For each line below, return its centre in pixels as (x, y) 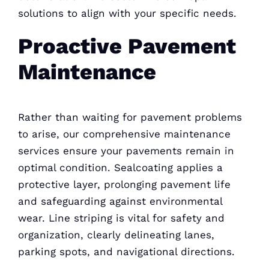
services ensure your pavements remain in (126, 151)
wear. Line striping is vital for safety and (121, 218)
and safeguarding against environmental (120, 201)
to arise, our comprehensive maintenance (124, 134)
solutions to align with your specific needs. (127, 13)
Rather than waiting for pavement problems (130, 117)
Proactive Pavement (127, 46)
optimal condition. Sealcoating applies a (120, 168)
